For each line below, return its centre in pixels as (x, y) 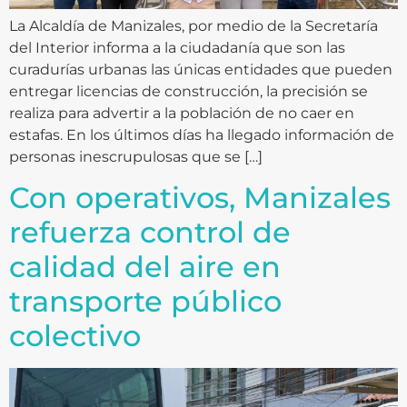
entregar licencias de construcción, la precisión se (189, 91)
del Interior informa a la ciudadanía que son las (177, 47)
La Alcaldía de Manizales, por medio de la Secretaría (194, 25)
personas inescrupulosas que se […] (136, 156)
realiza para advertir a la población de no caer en (182, 113)
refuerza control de (150, 233)
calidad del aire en (145, 267)
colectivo (75, 336)
